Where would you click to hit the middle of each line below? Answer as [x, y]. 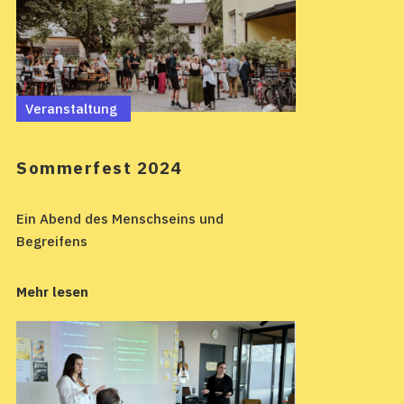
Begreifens [52, 241]
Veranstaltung [71, 109]
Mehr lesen [52, 291]
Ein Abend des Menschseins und [120, 218]
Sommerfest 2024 [99, 167]
